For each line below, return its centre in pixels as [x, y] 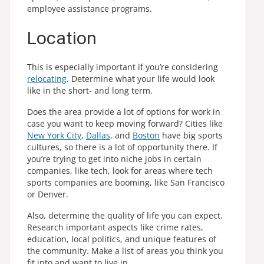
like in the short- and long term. [90, 90]
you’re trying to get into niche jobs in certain [114, 159]
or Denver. [48, 194]
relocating [47, 79]
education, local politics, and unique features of [122, 239]
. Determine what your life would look [141, 79]
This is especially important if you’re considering [123, 67]
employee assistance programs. [90, 9]
